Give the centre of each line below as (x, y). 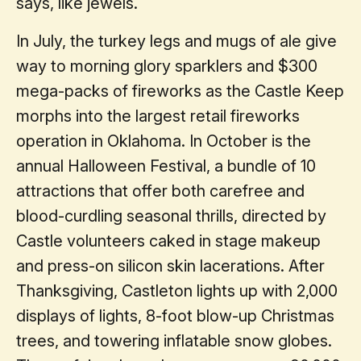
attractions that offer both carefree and (160, 191)
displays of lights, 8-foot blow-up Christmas (175, 315)
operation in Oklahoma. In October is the (164, 141)
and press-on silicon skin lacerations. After (170, 266)
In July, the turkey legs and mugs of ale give (176, 41)
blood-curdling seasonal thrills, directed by (171, 216)
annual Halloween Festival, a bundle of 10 (166, 166)
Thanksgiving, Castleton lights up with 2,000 (177, 290)
